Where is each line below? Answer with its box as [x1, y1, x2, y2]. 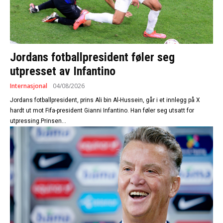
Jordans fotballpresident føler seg [10, 50, 175, 65]
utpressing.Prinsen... [10, 117, 66, 125]
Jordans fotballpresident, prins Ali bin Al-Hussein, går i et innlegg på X [10, 97, 200, 104]
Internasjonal [10, 82, 47, 91]
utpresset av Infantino [10, 64, 115, 79]
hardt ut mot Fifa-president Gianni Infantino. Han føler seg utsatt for [10, 107, 194, 114]
